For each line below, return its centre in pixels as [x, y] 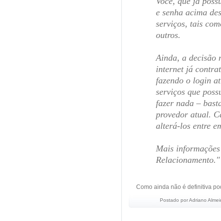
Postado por [174, 200]
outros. [168, 35]
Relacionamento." [188, 160]
